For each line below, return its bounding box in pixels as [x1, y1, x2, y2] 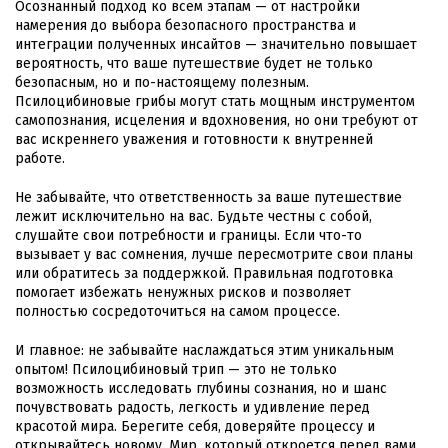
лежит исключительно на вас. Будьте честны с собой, [15, 208, 372, 226]
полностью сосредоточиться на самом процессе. [15, 303, 340, 321]
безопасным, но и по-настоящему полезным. [15, 74, 309, 92]
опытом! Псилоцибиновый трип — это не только [15, 361, 337, 379]
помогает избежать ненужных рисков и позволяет [15, 284, 351, 302]
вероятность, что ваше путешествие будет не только [15, 55, 373, 73]
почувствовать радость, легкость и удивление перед [15, 399, 370, 417]
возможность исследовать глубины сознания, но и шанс [15, 380, 387, 398]
